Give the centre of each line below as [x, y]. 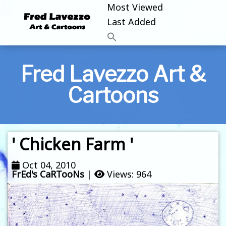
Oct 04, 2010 [49, 165]
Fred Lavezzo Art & [113, 74]
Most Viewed [135, 7]
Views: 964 [128, 174]
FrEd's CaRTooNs [48, 174]
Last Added [131, 22]
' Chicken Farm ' [72, 144]
